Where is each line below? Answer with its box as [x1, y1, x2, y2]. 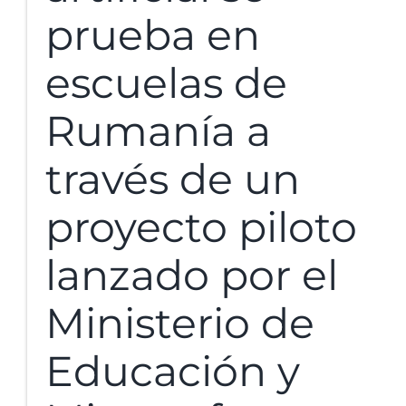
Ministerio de [45, 297, 314, 348]
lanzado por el [45, 249, 338, 300]
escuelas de [45, 57, 287, 108]
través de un [45, 153, 300, 204]
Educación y [45, 345, 300, 396]
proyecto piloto [45, 201, 357, 252]
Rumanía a [45, 105, 271, 156]
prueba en [45, 9, 260, 60]
